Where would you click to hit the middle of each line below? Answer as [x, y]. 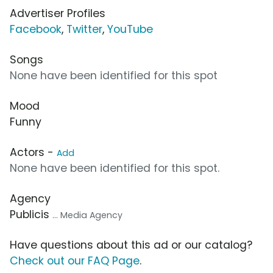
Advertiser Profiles [58, 13]
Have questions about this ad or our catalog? [131, 245]
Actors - [33, 152]
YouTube [130, 29]
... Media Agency [87, 215]
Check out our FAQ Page [75, 261]
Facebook [36, 29]
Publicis [31, 214]
